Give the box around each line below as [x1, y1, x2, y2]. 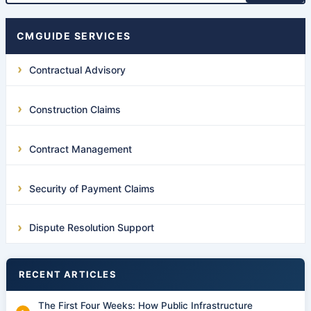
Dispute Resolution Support [28, 221, 154, 234]
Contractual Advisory [28, 63, 126, 76]
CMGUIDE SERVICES [16, 29, 131, 42]
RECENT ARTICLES [18, 269, 117, 280]
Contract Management [28, 142, 132, 155]
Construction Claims [28, 103, 121, 115]
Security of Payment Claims [28, 182, 155, 194]
